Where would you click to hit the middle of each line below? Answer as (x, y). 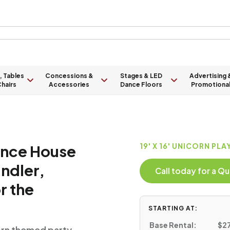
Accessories (69, 84)
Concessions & (69, 76)
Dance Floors (141, 84)
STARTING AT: (173, 208)
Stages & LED (141, 76)
